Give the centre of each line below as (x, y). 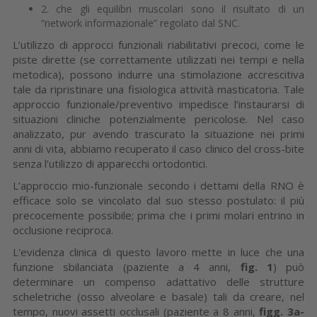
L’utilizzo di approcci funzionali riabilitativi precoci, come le (158, 44)
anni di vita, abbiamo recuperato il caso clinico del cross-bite (158, 148)
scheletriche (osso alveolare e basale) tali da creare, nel (158, 296)
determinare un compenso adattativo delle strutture (158, 281)
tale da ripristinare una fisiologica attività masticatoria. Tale (158, 89)
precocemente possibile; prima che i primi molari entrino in (158, 215)
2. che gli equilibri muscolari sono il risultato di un (173, 8)
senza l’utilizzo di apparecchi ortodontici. (110, 163)
